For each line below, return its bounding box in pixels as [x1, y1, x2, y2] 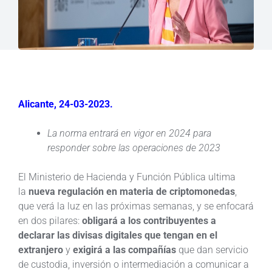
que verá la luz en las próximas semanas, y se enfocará [18, 200, 254, 212]
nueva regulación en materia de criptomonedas [29, 185, 235, 197]
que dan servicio [176, 243, 248, 256]
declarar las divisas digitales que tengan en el [18, 229, 217, 241]
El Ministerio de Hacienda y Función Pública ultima [18, 171, 236, 183]
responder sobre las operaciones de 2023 [47, 141, 220, 154]
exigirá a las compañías [73, 243, 176, 256]
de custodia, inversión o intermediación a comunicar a [18, 258, 249, 270]
